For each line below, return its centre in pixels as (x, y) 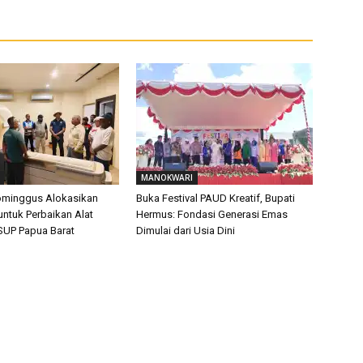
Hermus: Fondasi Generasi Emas (212, 214)
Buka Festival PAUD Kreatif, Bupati (216, 198)
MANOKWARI (167, 177)
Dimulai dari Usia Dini (186, 231)
